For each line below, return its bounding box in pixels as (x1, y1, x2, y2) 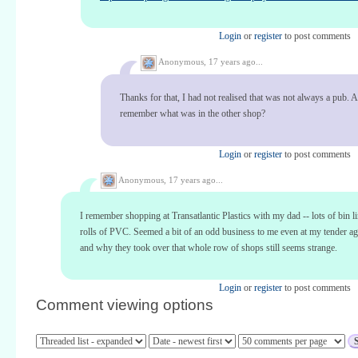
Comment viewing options (36, 296, 213, 313)
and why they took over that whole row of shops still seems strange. (80, 241, 337, 253)
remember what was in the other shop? (120, 108, 265, 120)
